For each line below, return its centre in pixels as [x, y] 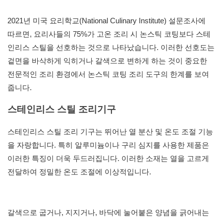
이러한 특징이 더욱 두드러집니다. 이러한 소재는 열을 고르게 [108, 159]
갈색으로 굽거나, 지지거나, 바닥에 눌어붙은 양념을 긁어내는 [108, 213]
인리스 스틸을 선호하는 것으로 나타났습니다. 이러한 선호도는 [111, 48]
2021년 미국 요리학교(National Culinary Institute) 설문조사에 [107, 21]
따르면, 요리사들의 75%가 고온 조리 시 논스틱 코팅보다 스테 [109, 34]
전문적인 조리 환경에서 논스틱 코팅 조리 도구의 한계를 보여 [108, 74]
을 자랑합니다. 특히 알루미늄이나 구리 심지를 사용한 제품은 [108, 145]
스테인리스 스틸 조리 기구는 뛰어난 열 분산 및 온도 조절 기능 [110, 132]
